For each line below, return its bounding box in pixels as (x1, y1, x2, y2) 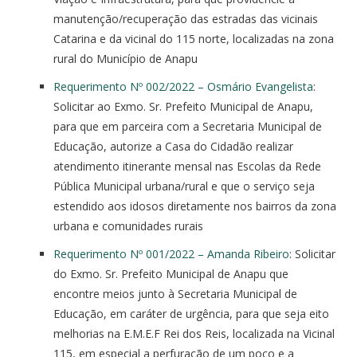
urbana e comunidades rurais (53, 218, 203, 234)
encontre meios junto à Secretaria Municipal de (53, 286, 297, 302)
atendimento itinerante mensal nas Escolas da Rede (53, 159, 321, 175)
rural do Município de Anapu (53, 51, 198, 67)
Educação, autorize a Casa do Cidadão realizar (53, 139, 293, 155)
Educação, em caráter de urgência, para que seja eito (53, 306, 329, 322)
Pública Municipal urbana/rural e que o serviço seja (53, 178, 315, 194)
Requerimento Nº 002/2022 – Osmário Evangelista (53, 79, 313, 95)
